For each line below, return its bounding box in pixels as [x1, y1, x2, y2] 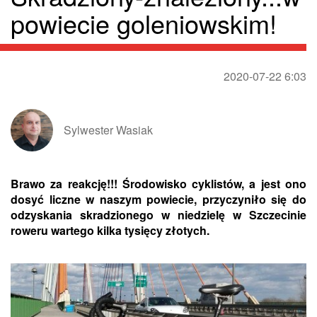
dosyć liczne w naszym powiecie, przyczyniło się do [11, 191, 306, 208]
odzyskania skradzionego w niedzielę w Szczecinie [11, 207, 306, 224]
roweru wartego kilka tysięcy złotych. [11, 222, 209, 239]
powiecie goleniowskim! [11, 5, 277, 42]
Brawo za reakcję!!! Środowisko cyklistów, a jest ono [11, 175, 306, 192]
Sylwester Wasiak [64, 122, 153, 139]
